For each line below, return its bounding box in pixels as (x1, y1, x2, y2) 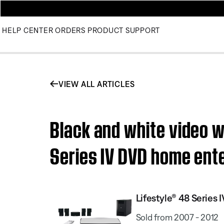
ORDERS (55, 26, 85, 34)
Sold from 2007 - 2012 (135, 211, 219, 222)
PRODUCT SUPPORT (87, 26, 160, 34)
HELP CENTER (2, 26, 53, 34)
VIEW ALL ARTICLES (58, 79, 135, 88)
